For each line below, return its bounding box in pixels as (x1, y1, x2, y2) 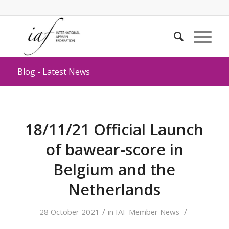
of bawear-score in (45, 139, 184, 160)
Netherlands (68, 179, 161, 200)
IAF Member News (115, 207, 179, 217)
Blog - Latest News (17, 66, 90, 77)
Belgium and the (53, 159, 176, 180)
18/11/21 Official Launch (25, 119, 204, 140)
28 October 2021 (39, 207, 100, 217)
